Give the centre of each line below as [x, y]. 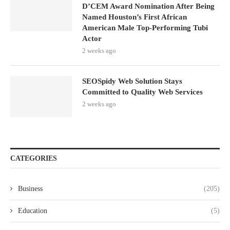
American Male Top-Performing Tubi [145, 28]
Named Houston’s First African [135, 17]
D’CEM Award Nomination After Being [148, 6]
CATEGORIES [34, 158]
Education [33, 211]
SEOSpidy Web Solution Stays [132, 81]
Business [30, 189]
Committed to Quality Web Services [142, 92]
